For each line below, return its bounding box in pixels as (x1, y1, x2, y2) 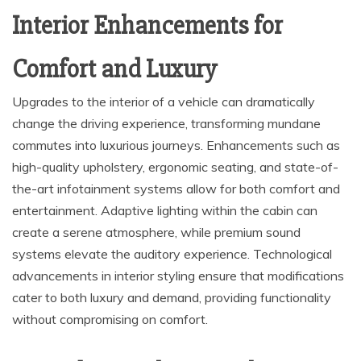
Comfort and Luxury (12, 53, 217, 85)
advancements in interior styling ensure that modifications (12, 268, 344, 284)
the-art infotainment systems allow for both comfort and (12, 180, 340, 197)
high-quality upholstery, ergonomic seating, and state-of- (12, 159, 338, 176)
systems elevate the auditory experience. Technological (12, 246, 332, 263)
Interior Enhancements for (12, 10, 283, 42)
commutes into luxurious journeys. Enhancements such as (12, 137, 340, 154)
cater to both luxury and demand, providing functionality (12, 289, 331, 306)
